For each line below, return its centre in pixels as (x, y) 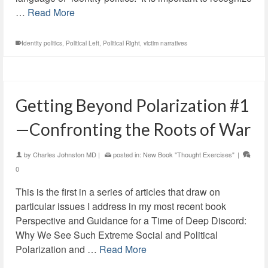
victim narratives (165, 43)
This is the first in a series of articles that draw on (118, 192)
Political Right (121, 43)
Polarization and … (57, 249)
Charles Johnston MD (65, 154)
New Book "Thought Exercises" (189, 154)
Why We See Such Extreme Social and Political (117, 235)
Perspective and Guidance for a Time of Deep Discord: (131, 220)
